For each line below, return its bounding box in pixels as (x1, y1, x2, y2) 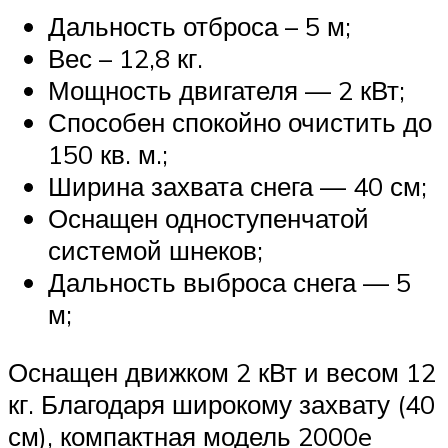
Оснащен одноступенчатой (48, 201, 369, 234)
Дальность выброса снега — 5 (48, 265, 411, 298)
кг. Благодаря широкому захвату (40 (8, 387, 435, 420)
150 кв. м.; (48, 137, 168, 170)
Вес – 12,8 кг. (48, 41, 203, 74)
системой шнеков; (48, 233, 263, 266)
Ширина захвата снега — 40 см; (48, 169, 427, 202)
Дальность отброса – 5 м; (48, 9, 351, 42)
